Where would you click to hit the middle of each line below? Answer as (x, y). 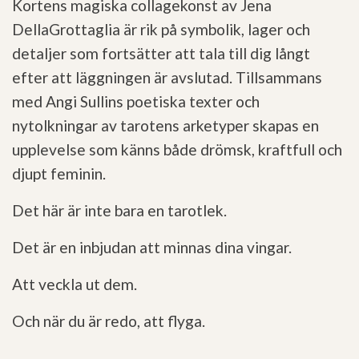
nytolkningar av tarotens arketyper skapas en (165, 126)
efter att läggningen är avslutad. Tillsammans (167, 78)
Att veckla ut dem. (75, 284)
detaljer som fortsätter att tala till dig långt (161, 54)
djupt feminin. (59, 174)
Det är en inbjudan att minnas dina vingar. (152, 248)
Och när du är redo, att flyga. (109, 321)
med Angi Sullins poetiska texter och (136, 102)
